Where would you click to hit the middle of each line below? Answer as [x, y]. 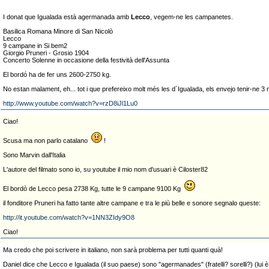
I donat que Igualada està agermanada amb [67, 17]
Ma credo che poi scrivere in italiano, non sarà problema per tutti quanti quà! [113, 250]
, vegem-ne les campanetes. [192, 17]
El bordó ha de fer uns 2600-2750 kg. [57, 74]
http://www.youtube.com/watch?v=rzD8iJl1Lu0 [70, 103]
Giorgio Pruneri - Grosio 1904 [46, 53]
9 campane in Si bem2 [35, 46]
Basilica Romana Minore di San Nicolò [58, 31]
